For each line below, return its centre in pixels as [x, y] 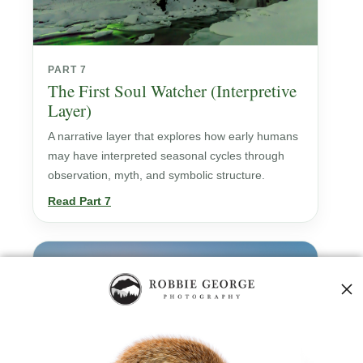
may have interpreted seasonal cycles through [166, 155]
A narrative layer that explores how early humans [173, 136]
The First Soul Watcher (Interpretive [172, 90]
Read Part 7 [79, 201]
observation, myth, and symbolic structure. [156, 175]
